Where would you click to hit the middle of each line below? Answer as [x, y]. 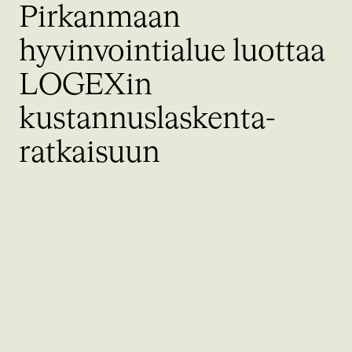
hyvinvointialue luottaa [172, 51]
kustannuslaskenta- [147, 119]
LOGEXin [86, 85]
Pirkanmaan [100, 18]
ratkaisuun [90, 153]
